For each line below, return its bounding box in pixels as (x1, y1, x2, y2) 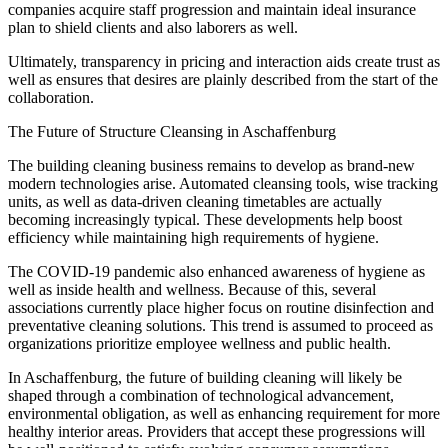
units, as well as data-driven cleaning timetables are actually (8, 192, 382, 210)
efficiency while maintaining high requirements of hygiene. (8, 228, 379, 246)
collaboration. (8, 88, 94, 106)
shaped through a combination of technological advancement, (8, 386, 394, 404)
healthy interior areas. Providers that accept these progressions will (8, 422, 425, 440)
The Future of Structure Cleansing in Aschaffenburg (8, 122, 336, 140)
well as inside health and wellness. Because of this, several (8, 280, 376, 298)
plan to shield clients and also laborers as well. (8, 18, 298, 36)
